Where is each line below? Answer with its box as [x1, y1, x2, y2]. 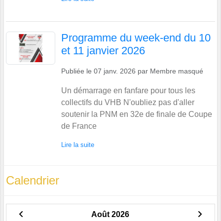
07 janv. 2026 [94, 67, 136, 75]
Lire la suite [61, 141, 94, 149]
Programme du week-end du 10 [61, 32, 211, 44]
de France [61, 122, 97, 131]
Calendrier [6, 174, 59, 187]
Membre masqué [150, 67, 203, 75]
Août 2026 [91, 210, 129, 219]
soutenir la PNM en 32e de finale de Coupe [61, 110, 212, 119]
